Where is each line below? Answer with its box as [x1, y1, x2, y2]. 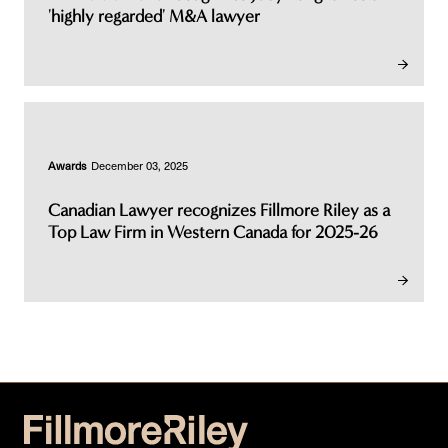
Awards [48, 157, 87, 175]
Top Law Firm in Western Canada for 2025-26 [48, 221, 378, 243]
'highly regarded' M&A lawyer [48, 5, 260, 27]
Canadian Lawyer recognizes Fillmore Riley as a [48, 199, 390, 221]
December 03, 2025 [91, 157, 188, 175]
